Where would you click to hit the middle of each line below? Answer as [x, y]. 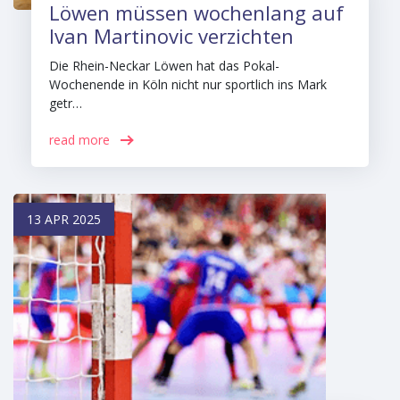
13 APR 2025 [64, 219]
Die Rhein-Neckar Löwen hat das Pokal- [164, 66]
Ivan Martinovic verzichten [171, 36]
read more [79, 140]
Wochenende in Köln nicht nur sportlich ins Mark [188, 84]
